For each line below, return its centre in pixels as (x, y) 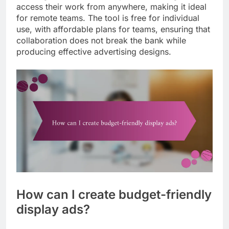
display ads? (53, 210)
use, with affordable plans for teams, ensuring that (113, 29)
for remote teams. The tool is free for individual (108, 18)
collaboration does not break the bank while (101, 40)
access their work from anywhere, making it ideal (111, 6)
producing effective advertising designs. (94, 51)
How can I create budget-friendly (114, 195)
